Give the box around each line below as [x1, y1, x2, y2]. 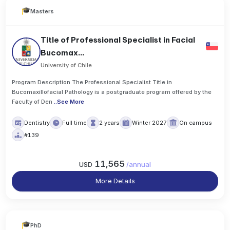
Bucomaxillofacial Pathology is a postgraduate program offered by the [12, 88, 212, 96]
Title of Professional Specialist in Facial [41, 34, 196, 45]
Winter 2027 [132, 119, 167, 127]
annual [129, 160, 151, 168]
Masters [30, 7, 54, 15]
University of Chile [41, 62, 92, 69]
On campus [179, 119, 213, 127]
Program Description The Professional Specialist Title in [12, 79, 172, 86]
